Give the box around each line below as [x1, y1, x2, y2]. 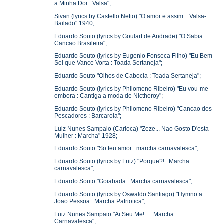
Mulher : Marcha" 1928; [54, 132, 118, 139]
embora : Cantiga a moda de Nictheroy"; [54, 92, 163, 100]
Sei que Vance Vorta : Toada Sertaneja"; [54, 59, 163, 67]
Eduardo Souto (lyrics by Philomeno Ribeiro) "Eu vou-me [54, 85, 209, 93]
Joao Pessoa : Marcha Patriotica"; [54, 197, 146, 205]
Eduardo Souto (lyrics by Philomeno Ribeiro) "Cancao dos [54, 105, 212, 112]
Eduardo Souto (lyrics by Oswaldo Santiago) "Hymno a [54, 190, 203, 198]
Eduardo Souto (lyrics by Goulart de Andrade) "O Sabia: [54, 32, 205, 40]
